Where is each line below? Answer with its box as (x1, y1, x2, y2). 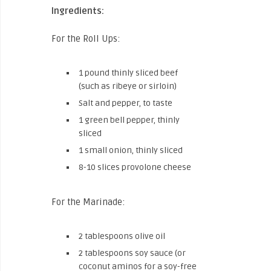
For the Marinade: (51, 197, 125, 208)
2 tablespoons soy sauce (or (79, 248, 186, 259)
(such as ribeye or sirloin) (79, 81, 177, 92)
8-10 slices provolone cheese (79, 162, 191, 173)
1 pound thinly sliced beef (79, 68, 178, 79)
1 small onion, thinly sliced (79, 145, 183, 156)
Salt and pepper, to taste (79, 98, 172, 109)
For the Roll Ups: (51, 33, 120, 45)
